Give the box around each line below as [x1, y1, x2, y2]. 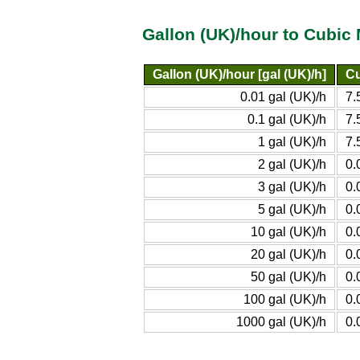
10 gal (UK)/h [251, 224, 326, 239]
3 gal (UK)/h [258, 179, 326, 194]
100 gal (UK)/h [243, 292, 326, 306]
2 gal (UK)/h [258, 157, 326, 171]
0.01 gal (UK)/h [240, 89, 326, 104]
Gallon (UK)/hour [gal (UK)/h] [153, 67, 326, 81]
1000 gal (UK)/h [236, 314, 326, 329]
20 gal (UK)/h [251, 247, 326, 261]
